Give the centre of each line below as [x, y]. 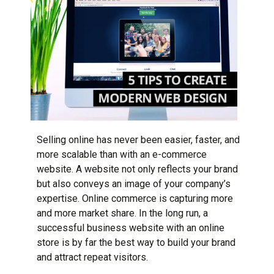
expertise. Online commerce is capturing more [135, 198]
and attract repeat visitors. [92, 257]
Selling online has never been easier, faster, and [138, 139]
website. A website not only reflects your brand [137, 169]
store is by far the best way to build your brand [136, 242]
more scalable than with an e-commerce [122, 154]
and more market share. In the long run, [120, 213]
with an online [194, 228]
